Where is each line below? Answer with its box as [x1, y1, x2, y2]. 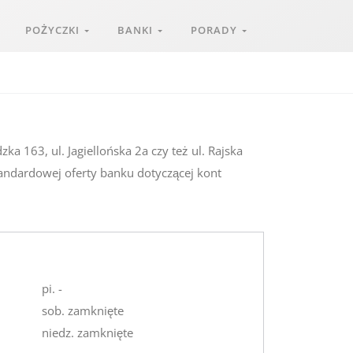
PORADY [191, 23, 242, 37]
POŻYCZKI [25, 23, 84, 37]
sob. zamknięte [42, 303, 124, 318]
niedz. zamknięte [42, 325, 134, 340]
